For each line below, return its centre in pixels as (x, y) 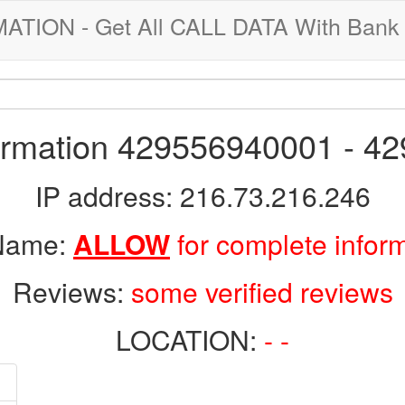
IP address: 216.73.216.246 (202, 196)
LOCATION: (190, 339)
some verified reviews (262, 292)
